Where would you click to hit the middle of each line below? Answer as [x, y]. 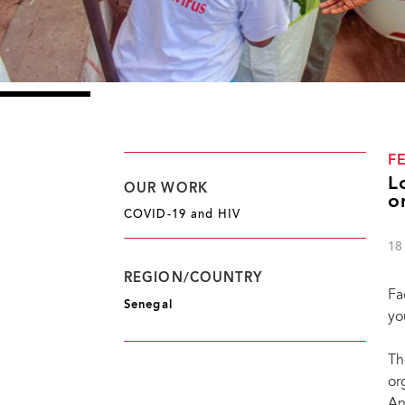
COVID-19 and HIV [183, 215]
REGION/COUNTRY [193, 278]
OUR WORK [166, 189]
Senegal [148, 305]
